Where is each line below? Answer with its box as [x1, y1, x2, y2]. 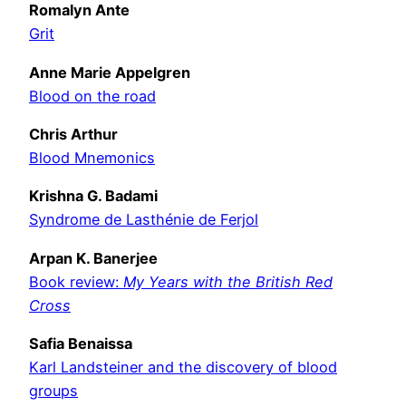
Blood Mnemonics [29, 148, 155, 167]
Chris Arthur [29, 124, 118, 143]
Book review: [29, 272, 123, 291]
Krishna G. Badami [29, 187, 158, 206]
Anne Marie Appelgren [29, 63, 190, 82]
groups [29, 381, 78, 400]
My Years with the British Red [123, 272, 333, 291]
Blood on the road [29, 86, 156, 105]
